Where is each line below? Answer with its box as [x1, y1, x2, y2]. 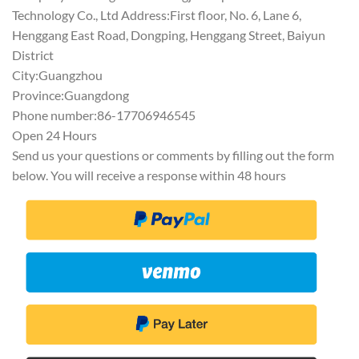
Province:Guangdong [12, 87, 129, 103]
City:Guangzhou [12, 67, 103, 83]
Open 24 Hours [12, 127, 97, 143]
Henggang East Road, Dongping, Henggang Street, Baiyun [12, 27, 325, 43]
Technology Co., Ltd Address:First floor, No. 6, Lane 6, [12, 7, 301, 23]
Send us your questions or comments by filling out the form [12, 147, 334, 163]
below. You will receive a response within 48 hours [12, 167, 286, 184]
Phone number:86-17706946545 [12, 107, 196, 123]
